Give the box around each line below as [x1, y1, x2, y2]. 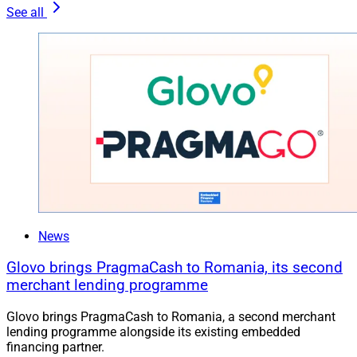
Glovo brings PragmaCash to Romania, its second [6, 258, 343, 277]
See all [6, 5, 44, 21]
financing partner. [6, 339, 104, 355]
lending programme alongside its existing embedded [6, 324, 300, 339]
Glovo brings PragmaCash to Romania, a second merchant [6, 308, 335, 324]
